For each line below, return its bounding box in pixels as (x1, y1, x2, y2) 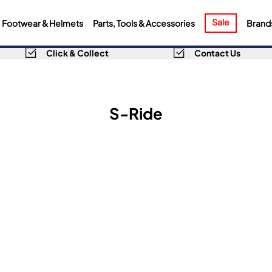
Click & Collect (46, 45, 109, 59)
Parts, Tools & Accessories (92, 15, 195, 30)
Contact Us (194, 45, 240, 59)
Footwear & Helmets (1, 15, 83, 30)
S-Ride (109, 100, 163, 125)
